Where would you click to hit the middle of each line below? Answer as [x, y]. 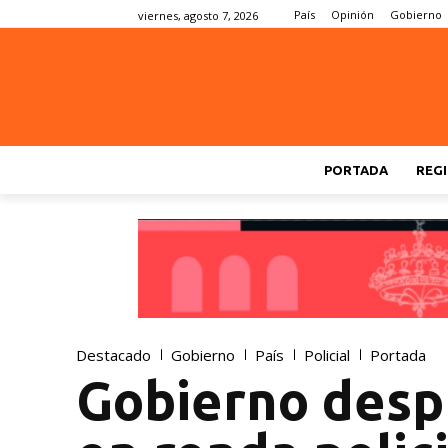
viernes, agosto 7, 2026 [198, 15]
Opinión [352, 15]
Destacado [113, 354]
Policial [327, 354]
